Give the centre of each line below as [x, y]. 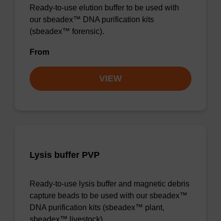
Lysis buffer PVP [65, 155]
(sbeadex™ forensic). [67, 31]
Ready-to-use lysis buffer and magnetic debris [110, 184]
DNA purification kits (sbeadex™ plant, [97, 207]
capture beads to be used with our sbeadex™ [109, 196]
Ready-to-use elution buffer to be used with [104, 8]
